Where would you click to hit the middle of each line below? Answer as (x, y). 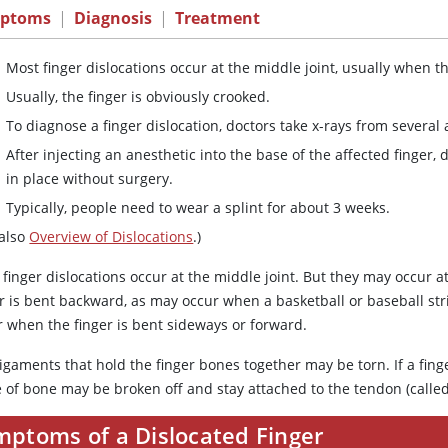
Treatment (218, 18)
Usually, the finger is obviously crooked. (138, 97)
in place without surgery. (90, 179)
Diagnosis (113, 18)
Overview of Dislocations (111, 237)
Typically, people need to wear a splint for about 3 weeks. (198, 208)
